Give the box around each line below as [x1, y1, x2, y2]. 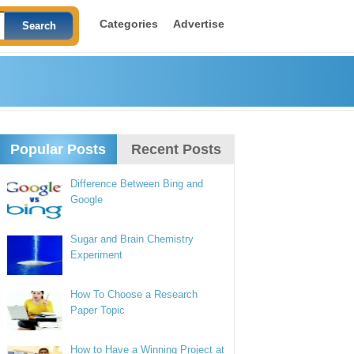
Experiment [70, 249, 123, 261]
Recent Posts [130, 141, 221, 157]
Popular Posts [9, 141, 106, 157]
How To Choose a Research [70, 288, 198, 300]
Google [70, 194, 104, 205]
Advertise [172, 17, 224, 30]
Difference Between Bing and [70, 178, 204, 190]
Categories [99, 17, 158, 30]
